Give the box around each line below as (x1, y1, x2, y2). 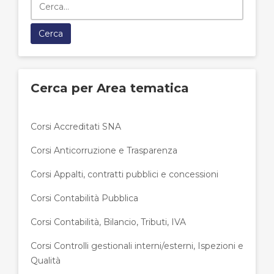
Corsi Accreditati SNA (31, 121, 121, 132)
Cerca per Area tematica (31, 81, 189, 95)
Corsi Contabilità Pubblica (31, 193, 138, 204)
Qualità (31, 255, 61, 266)
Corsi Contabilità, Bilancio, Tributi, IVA (31, 217, 186, 228)
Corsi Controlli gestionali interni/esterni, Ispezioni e (31, 240, 243, 251)
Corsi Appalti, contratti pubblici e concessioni (31, 169, 218, 180)
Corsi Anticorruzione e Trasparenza (31, 145, 177, 156)
